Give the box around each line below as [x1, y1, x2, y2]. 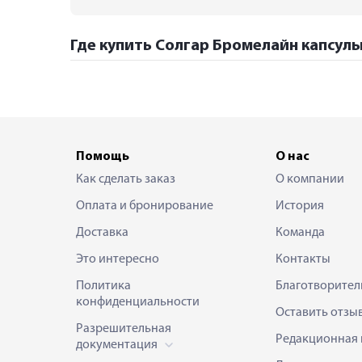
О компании [275, 172, 344, 186]
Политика [76, 279, 131, 293]
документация [76, 338, 160, 351]
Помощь [76, 149, 129, 163]
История [275, 199, 324, 213]
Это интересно [76, 252, 159, 266]
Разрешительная [76, 322, 171, 335]
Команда [275, 225, 325, 239]
